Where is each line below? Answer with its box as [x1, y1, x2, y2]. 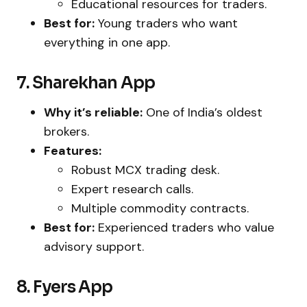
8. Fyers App [16, 277, 113, 298]
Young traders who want [95, 15, 238, 32]
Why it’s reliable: [44, 104, 143, 121]
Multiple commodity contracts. [71, 200, 249, 217]
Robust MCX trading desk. [71, 162, 219, 179]
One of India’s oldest [143, 104, 262, 121]
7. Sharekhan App [16, 73, 155, 94]
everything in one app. [44, 34, 170, 51]
